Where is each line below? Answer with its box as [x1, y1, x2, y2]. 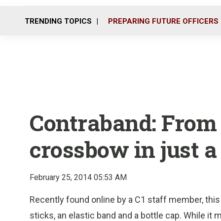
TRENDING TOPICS [25, 16, 92, 26]
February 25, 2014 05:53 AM [30, 173, 127, 182]
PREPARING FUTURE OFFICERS [108, 16, 219, 26]
